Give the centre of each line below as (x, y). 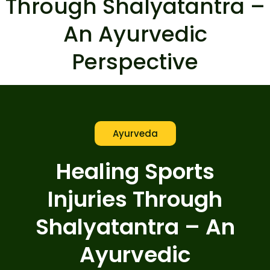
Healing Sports (135, 171)
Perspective (135, 62)
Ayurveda (135, 133)
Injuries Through (135, 199)
